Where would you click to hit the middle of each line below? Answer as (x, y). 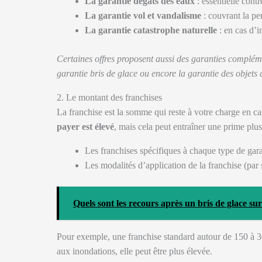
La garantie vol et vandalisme (143, 15)
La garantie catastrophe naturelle (151, 30)
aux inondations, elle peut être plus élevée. (135, 251)
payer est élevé (85, 127)
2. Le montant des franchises (109, 97)
